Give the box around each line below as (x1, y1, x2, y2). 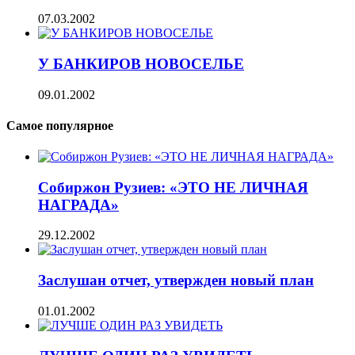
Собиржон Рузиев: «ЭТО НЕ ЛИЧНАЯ (38, 178, 308, 196)
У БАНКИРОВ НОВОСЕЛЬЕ (38, 55, 244, 72)
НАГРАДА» (38, 196, 119, 213)
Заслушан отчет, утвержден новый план (38, 272, 314, 289)
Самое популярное (6, 118, 113, 132)
